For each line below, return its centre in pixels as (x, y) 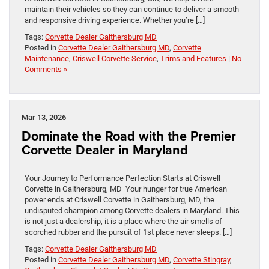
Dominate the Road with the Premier (129, 136)
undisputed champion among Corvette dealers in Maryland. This (132, 210)
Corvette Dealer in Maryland (105, 150)
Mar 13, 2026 (44, 117)
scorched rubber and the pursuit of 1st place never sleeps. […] (128, 232)
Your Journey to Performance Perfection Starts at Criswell (122, 178)
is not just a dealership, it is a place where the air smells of (123, 221)
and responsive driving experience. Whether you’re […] (115, 20)
